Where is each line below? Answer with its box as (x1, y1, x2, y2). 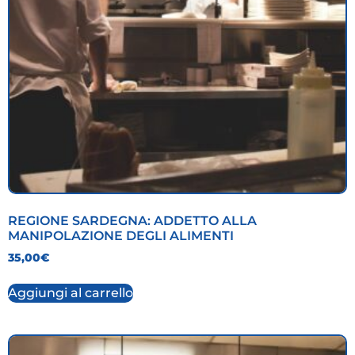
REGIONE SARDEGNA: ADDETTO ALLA (8, 212, 257, 228)
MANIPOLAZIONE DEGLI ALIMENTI (8, 227, 234, 243)
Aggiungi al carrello (8, 284, 133, 300)
